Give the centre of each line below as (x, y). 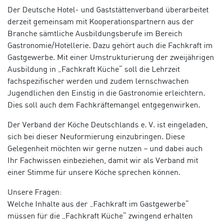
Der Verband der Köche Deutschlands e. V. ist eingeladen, (108, 125)
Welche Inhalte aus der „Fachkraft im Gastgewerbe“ (98, 204)
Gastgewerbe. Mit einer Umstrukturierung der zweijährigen (111, 57)
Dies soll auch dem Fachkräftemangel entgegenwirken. (104, 105)
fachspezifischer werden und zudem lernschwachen (98, 81)
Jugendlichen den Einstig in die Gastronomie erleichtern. (106, 93)
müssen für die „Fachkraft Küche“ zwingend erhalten (100, 216)
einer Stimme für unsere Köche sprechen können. (94, 172)
